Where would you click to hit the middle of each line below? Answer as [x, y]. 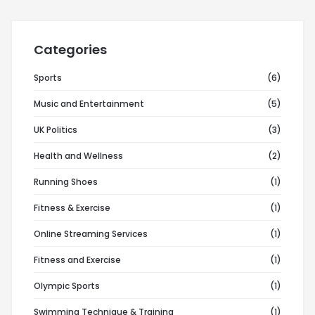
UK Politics [56, 130]
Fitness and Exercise [77, 260]
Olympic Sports [67, 286]
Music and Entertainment [89, 104]
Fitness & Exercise [72, 208]
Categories [70, 50]
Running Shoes [66, 182]
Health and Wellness [78, 156]
